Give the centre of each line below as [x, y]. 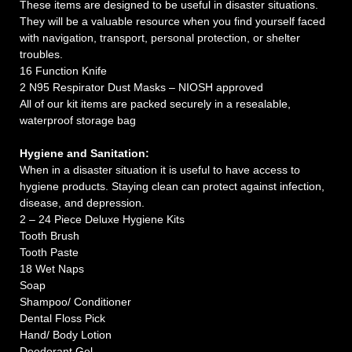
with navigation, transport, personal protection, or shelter [160, 37]
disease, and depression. [82, 202]
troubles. [41, 54]
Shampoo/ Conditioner [75, 301]
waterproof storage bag [78, 120]
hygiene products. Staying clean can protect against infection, [172, 186]
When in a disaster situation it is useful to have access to [160, 169]
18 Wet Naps [52, 268]
